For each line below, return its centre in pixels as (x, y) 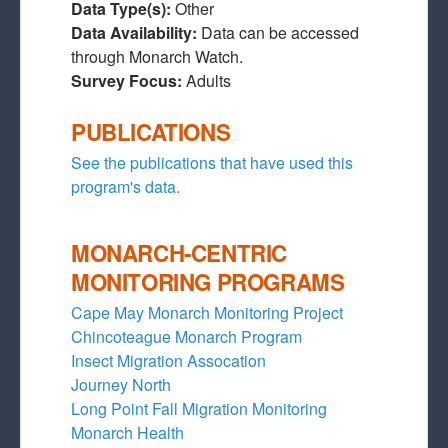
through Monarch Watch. (157, 56)
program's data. (125, 186)
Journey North (121, 384)
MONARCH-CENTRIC (179, 253)
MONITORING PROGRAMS (208, 282)
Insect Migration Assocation (168, 360)
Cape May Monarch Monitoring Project (207, 312)
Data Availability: (136, 32)
